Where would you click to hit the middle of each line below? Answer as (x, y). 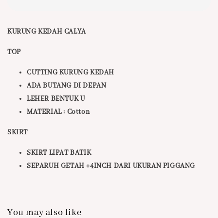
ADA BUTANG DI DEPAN (67, 86)
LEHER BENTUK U (56, 99)
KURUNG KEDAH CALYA (47, 32)
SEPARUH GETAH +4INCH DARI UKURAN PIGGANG (111, 166)
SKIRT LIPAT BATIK (59, 153)
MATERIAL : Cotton (58, 112)
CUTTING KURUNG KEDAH (72, 73)
